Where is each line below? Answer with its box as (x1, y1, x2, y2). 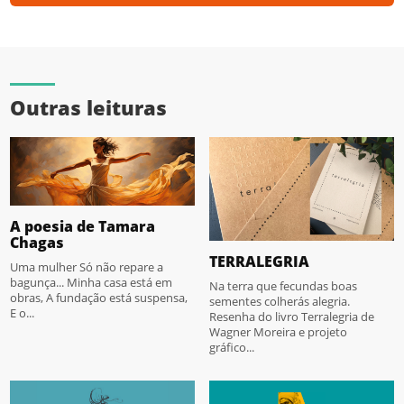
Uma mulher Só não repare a (10, 259, 164, 276)
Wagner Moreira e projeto (209, 323, 347, 340)
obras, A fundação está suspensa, (10, 289, 188, 307)
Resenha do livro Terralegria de (209, 308, 374, 325)
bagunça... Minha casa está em (10, 274, 173, 291)
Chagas (10, 233, 65, 253)
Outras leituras (10, 93, 168, 121)
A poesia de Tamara (10, 216, 156, 237)
